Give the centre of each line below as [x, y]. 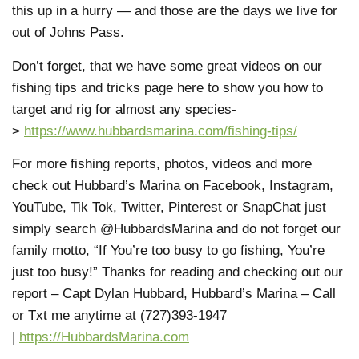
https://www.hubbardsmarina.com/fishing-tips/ [161, 131]
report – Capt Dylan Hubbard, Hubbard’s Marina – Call [174, 294]
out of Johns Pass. [70, 33]
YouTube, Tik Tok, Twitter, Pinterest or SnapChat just [169, 208]
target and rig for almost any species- [124, 109]
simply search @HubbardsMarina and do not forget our [176, 229]
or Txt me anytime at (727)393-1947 [119, 316]
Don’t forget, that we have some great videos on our [167, 66]
